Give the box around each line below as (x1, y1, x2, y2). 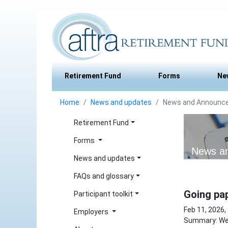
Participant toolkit (74, 190, 133, 198)
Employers (74, 208, 110, 216)
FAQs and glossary (74, 172, 134, 180)
